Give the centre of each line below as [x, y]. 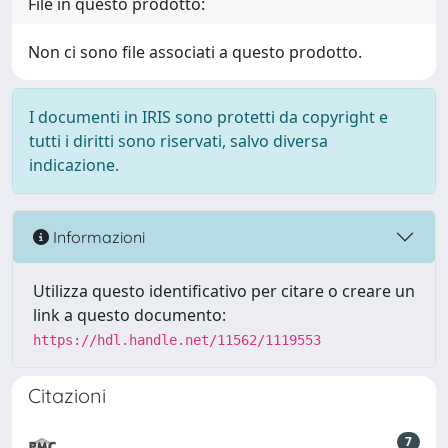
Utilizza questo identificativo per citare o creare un [224, 291]
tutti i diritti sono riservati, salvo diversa [178, 141]
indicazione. [74, 165]
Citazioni [67, 395]
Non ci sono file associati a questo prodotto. [195, 52]
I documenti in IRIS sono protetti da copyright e [208, 117]
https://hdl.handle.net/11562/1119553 [177, 340]
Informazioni [97, 236]
